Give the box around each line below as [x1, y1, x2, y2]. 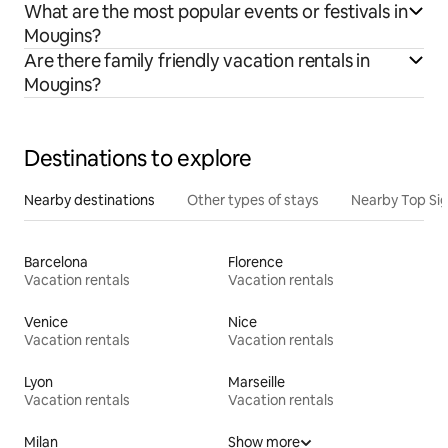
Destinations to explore [24, 144, 252, 174]
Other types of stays [187, 191, 319, 210]
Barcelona [24, 253, 88, 272]
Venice [24, 313, 68, 332]
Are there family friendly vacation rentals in [24, 49, 370, 73]
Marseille [228, 373, 285, 392]
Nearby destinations [24, 191, 155, 210]
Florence [228, 253, 283, 272]
